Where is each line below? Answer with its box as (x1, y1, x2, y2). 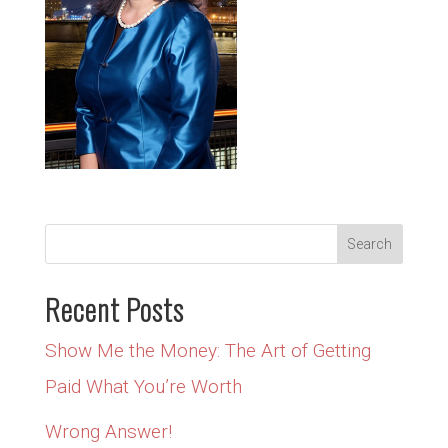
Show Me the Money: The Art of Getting (44, 338, 371, 362)
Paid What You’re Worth (44, 374, 242, 398)
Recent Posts (44, 286, 184, 330)
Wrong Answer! (44, 420, 172, 444)
